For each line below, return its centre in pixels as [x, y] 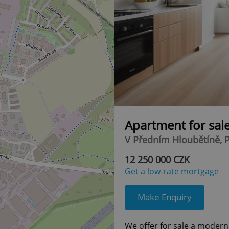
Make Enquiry [165, 197]
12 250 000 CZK [157, 159]
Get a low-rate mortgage [172, 171]
